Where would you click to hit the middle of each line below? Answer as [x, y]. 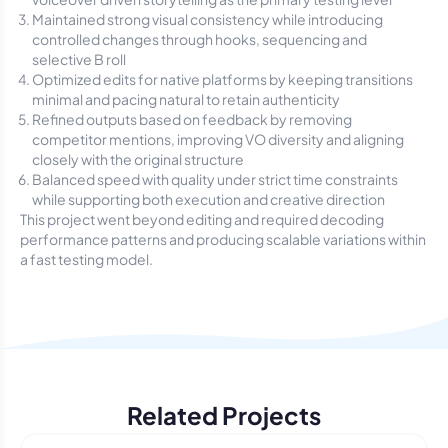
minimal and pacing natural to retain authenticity [186, 99]
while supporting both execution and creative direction [208, 199]
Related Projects [224, 415]
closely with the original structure [138, 159]
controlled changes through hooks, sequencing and [199, 39]
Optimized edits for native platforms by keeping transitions [222, 79]
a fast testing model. [86, 259]
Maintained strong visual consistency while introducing [207, 19]
